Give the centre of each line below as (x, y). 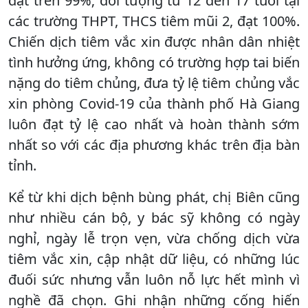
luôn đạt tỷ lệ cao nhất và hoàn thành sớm (154, 124)
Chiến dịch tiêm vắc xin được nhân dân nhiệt (154, 41)
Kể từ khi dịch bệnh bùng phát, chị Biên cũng (154, 197)
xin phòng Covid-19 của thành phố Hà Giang (154, 103)
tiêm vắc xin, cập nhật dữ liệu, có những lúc (154, 258)
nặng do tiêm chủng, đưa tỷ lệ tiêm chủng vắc (154, 82)
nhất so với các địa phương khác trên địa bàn (154, 144)
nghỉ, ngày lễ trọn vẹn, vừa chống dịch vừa (154, 238)
